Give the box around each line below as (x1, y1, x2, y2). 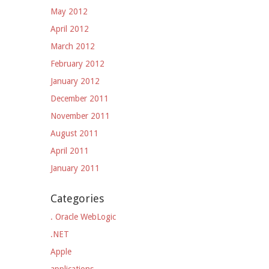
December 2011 (50, 94, 109, 103)
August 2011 (50, 128, 98, 138)
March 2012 (50, 41, 95, 51)
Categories (50, 192, 104, 205)
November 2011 (50, 111, 110, 121)
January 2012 (50, 76, 100, 86)
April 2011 (50, 146, 89, 156)
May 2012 (50, 7, 88, 16)
